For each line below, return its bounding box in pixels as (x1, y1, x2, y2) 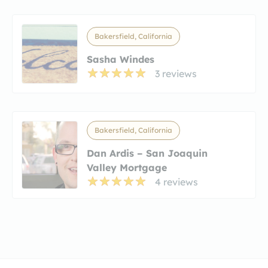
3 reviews (155, 67, 197, 80)
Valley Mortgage (87, 161, 167, 173)
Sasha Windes (87, 53, 154, 65)
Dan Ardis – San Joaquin (87, 147, 208, 159)
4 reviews (155, 175, 198, 188)
